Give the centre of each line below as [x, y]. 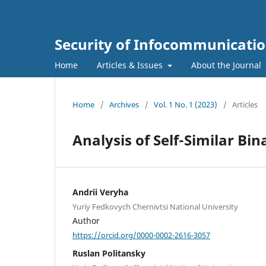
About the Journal [227, 65]
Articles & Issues [131, 65]
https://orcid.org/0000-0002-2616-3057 [141, 235]
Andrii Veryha [100, 192]
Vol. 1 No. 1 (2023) [186, 104]
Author [86, 220]
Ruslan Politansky [109, 254]
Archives [124, 104]
